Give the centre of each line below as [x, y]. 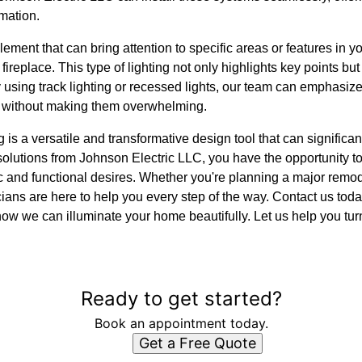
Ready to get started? [181, 299]
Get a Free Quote [197, 343]
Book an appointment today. [181, 323]
